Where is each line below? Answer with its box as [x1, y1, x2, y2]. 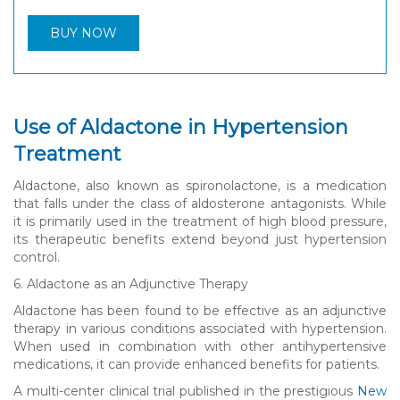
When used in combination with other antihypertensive [13, 337, 387, 354]
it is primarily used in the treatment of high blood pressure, [13, 212, 387, 229]
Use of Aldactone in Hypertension [13, 114, 348, 139]
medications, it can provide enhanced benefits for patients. [13, 355, 379, 372]
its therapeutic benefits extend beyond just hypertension [13, 230, 387, 247]
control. [13, 248, 60, 265]
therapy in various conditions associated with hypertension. [13, 320, 387, 337]
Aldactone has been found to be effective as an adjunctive [13, 302, 387, 319]
